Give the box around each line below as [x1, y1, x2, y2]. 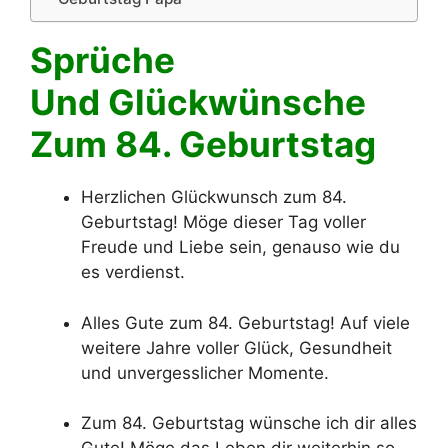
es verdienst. [81, 262, 185, 283]
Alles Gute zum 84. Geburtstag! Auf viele [81, 312, 410, 333]
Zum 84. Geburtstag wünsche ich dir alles [81, 413, 417, 434]
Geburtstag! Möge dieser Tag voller [81, 212, 366, 233]
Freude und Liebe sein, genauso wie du [81, 237, 400, 258]
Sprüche [30, 39, 175, 82]
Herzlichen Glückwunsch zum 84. [81, 187, 347, 208]
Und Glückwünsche [30, 81, 366, 124]
